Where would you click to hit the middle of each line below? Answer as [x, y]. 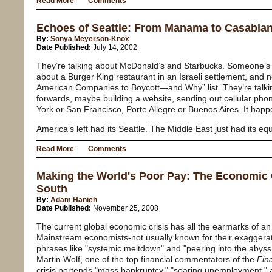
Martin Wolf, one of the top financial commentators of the [147, 260]
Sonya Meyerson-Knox [90, 39]
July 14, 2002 [115, 48]
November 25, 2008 [126, 209]
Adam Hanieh [74, 200]
